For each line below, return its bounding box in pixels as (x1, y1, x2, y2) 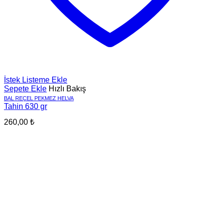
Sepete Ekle (4, 84, 47, 93)
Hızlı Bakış (49, 84, 86, 93)
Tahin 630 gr (4, 102, 47, 110)
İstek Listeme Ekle (4, 75, 67, 84)
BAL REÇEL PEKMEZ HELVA (4, 95, 74, 101)
